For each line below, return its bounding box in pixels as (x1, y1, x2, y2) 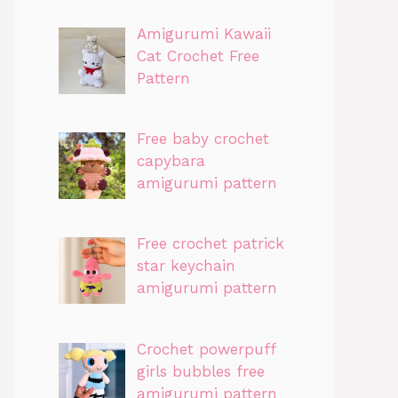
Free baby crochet (136, 130, 269, 147)
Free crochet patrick (136, 235, 284, 253)
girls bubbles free (136, 362, 265, 380)
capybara (136, 152, 205, 170)
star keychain (136, 257, 235, 275)
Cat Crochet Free (136, 46, 259, 65)
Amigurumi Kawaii (136, 24, 271, 43)
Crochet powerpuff (136, 339, 275, 358)
